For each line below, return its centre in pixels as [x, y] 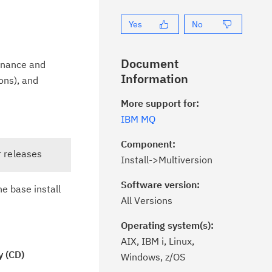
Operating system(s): [167, 225]
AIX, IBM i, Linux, [158, 241]
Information [155, 79]
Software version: [160, 185]
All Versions [147, 200]
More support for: [160, 103]
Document [150, 63]
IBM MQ [138, 119]
